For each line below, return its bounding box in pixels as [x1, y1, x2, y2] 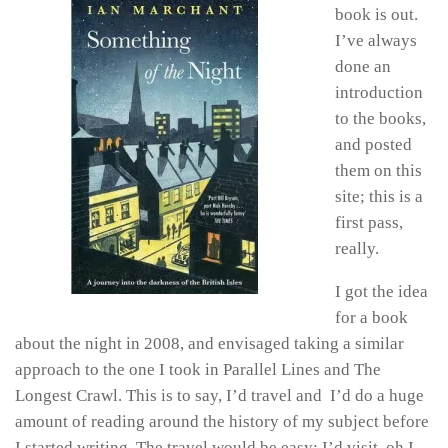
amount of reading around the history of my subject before [15, 411, 429, 431]
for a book [335, 307, 408, 327]
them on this [335, 161, 422, 181]
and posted [335, 135, 412, 155]
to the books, [335, 109, 426, 129]
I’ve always [335, 31, 417, 51]
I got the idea [335, 281, 428, 301]
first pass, [335, 213, 403, 233]
